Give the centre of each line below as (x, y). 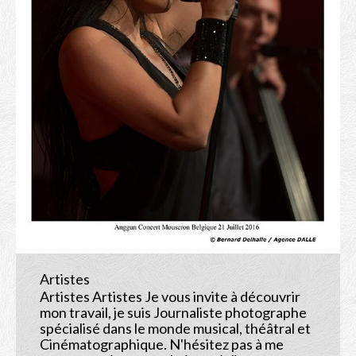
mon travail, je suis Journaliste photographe (173, 312)
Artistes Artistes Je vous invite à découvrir (170, 296)
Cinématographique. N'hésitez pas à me (162, 344)
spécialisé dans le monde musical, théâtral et (175, 328)
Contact (127, 75)
